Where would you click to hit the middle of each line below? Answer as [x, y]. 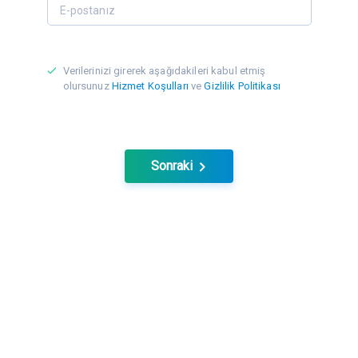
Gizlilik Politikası [242, 86]
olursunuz [87, 86]
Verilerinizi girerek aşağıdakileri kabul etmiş [164, 70]
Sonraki [172, 165]
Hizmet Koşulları [150, 86]
